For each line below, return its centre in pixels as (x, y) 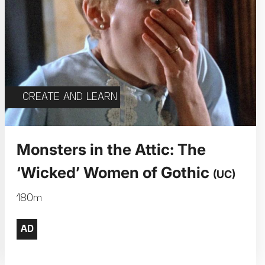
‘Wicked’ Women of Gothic (115, 173)
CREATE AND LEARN (70, 98)
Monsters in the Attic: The (112, 150)
